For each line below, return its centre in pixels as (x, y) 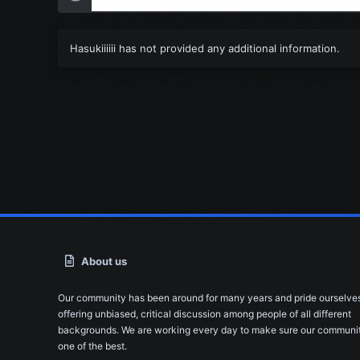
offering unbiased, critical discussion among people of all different (205, 314)
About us (104, 261)
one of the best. (92, 346)
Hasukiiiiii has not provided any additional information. (205, 48)
